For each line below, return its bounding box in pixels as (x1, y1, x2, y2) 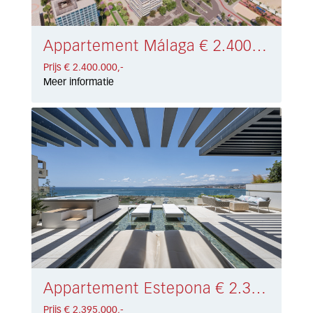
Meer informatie (43, 78, 115, 88)
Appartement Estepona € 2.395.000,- (251, 282, 267, 298)
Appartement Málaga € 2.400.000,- (252, 39, 268, 55)
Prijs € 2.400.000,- (43, 63, 124, 73)
